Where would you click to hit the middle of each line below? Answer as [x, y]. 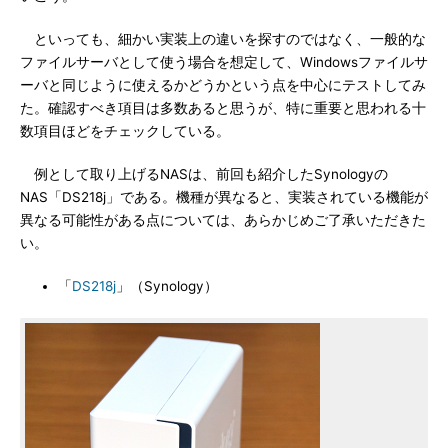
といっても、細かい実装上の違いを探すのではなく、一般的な [223, 39]
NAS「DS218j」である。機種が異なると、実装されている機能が [224, 197]
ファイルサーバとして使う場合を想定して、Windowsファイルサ [224, 62]
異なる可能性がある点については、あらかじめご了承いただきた [223, 220]
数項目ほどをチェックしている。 [125, 131]
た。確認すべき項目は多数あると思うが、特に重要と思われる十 [223, 108]
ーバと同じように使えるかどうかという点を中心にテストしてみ [223, 85]
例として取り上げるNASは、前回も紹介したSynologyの [204, 174]
